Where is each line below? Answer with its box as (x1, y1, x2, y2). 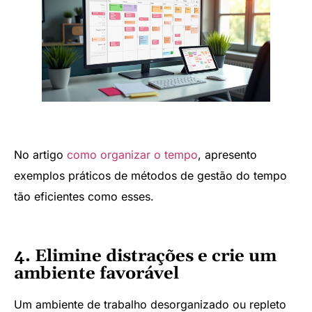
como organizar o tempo (67, 147, 198, 162)
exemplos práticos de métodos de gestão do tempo (14, 168, 287, 182)
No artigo (14, 147, 67, 162)
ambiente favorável (14, 263, 179, 284)
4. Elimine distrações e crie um (14, 245, 276, 267)
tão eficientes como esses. (14, 189, 154, 203)
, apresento (198, 147, 257, 162)
